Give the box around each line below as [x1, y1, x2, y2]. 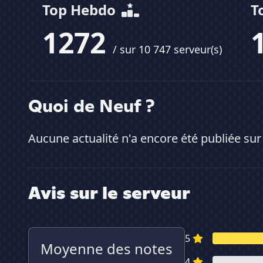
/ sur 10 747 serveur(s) [113, 42, 222, 57]
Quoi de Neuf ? [28, 94, 155, 118]
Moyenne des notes [41, 239, 173, 259]
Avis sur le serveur [28, 181, 190, 205]
